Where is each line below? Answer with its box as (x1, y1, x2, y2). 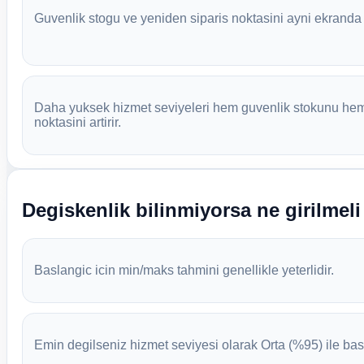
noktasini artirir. (33, 115, 121, 129)
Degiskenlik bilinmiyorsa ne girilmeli (21, 198, 361, 221)
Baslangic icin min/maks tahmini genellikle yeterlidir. (33, 262, 334, 277)
